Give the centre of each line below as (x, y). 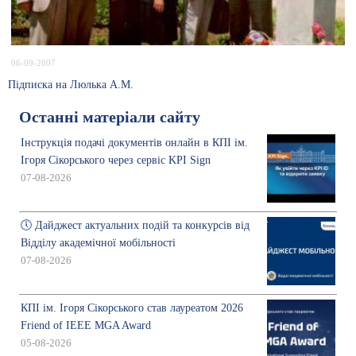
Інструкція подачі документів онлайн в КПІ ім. (134, 142)
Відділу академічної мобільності (98, 242)
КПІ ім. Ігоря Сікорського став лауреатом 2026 (132, 308)
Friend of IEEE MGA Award (86, 325)
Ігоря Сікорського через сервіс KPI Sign (116, 160)
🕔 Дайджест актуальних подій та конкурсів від (135, 225)
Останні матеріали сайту (110, 117)
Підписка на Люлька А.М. (71, 84)
